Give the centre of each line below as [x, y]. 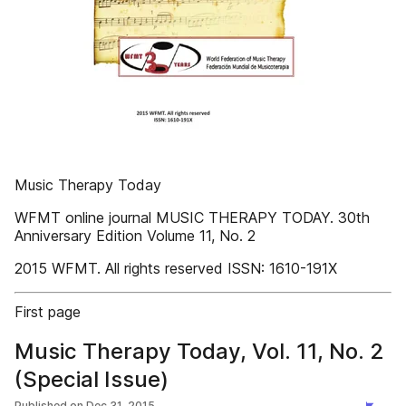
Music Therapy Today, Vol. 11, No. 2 [199, 351]
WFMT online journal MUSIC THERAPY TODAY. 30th [192, 217]
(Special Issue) [92, 379]
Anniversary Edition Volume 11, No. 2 [135, 236]
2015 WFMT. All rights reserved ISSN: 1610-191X [176, 268]
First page [48, 312]
